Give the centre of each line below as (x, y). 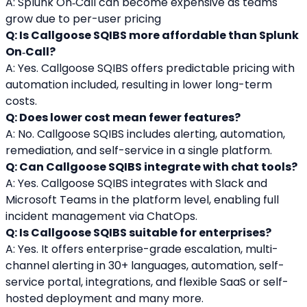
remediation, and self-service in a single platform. (139, 151)
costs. (21, 101)
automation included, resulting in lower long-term (139, 85)
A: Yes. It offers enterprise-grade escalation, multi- (142, 249)
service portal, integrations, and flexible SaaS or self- (147, 282)
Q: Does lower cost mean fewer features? (123, 118)
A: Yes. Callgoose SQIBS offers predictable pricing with (150, 69)
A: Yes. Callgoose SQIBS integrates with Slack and (136, 184)
